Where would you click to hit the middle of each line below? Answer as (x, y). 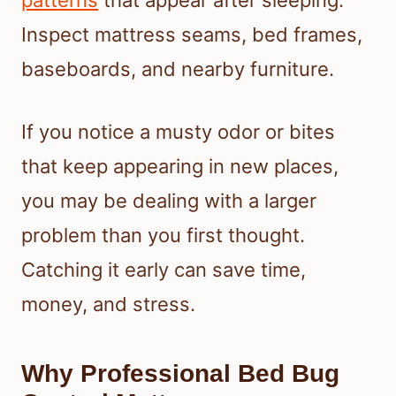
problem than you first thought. (163, 236)
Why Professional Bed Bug (180, 374)
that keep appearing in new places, (180, 167)
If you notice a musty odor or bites (178, 132)
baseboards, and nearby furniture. (178, 69)
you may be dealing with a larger (169, 201)
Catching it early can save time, (164, 270)
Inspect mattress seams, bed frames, (192, 35)
